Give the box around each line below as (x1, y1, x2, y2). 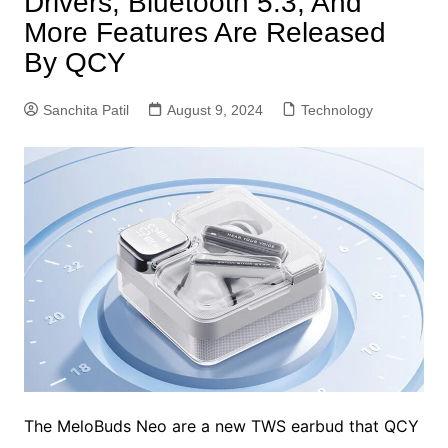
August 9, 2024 (166, 102, 263, 118)
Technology (300, 102, 373, 118)
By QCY (23, 47, 126, 78)
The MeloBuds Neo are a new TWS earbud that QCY (23, 415, 419, 436)
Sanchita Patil (42, 102, 129, 118)
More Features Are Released (23, 17, 386, 48)
